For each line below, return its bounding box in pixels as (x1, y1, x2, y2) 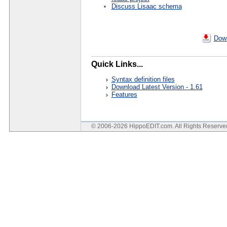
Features (111, 91, 137, 99)
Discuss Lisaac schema (111, 3, 182, 11)
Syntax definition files (111, 75, 175, 84)
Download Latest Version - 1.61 (111, 83, 203, 91)
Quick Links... (91, 60, 143, 69)
